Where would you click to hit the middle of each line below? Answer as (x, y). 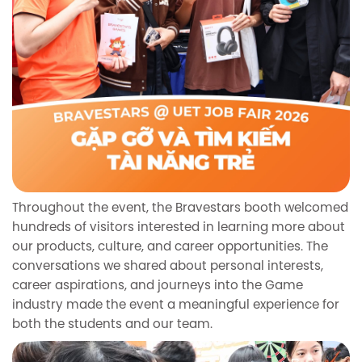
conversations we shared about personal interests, (168, 266)
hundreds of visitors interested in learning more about (179, 227)
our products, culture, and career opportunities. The (170, 247)
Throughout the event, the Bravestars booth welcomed (180, 208)
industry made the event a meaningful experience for (176, 305)
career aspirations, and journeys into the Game (158, 286)
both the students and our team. (112, 324)
